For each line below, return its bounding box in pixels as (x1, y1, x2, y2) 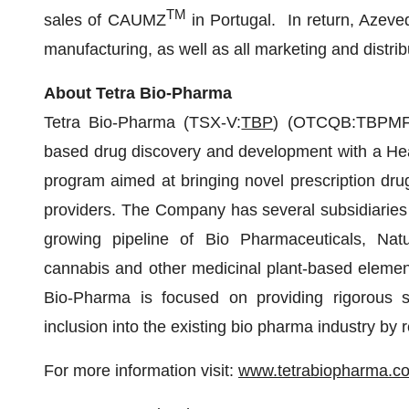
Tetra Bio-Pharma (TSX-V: (44, 113, 242, 131)
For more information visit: (44, 362, 238, 380)
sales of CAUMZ (44, 11, 166, 29)
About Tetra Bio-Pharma (44, 84, 232, 102)
